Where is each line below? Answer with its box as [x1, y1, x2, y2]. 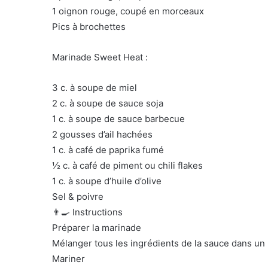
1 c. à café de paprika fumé [52, 144, 164, 156]
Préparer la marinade [52, 222, 141, 234]
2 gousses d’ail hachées [52, 129, 153, 141]
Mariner [52, 253, 85, 265]
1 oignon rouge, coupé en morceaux [52, 5, 204, 17]
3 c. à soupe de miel [52, 82, 137, 94]
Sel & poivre [52, 191, 103, 203]
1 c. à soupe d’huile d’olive [52, 175, 162, 187]
